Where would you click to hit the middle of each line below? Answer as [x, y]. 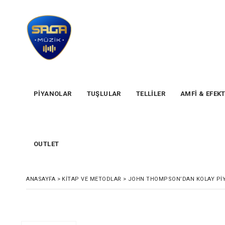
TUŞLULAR [104, 94]
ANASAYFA [41, 179]
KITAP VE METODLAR [92, 179]
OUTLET [46, 144]
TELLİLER [151, 94]
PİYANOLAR [53, 94]
